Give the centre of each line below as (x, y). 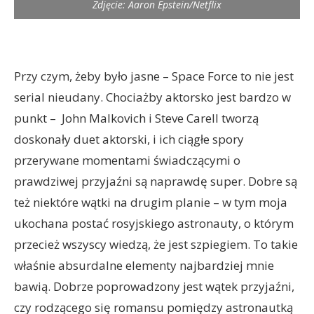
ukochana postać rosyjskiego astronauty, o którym (154, 223)
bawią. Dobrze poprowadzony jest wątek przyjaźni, (154, 286)
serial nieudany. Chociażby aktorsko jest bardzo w (152, 97)
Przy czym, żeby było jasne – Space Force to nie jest (154, 76)
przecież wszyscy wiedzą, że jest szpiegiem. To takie (156, 244)
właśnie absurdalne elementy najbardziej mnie (144, 265)
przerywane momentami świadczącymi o (127, 160)
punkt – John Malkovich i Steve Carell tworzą (136, 118)
